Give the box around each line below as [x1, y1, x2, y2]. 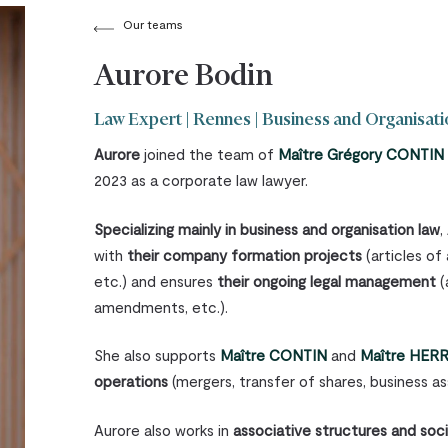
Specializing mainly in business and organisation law [94, 219, 441, 238]
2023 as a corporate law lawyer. [94, 171, 309, 190]
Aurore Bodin [94, 63, 274, 92]
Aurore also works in [94, 420, 234, 439]
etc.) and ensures [94, 271, 218, 290]
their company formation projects [127, 245, 363, 264]
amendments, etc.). [94, 297, 229, 316]
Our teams [123, 17, 184, 32]
